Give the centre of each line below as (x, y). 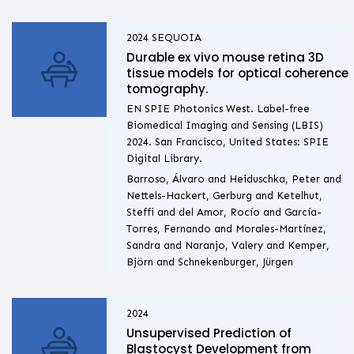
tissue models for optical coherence (237, 73)
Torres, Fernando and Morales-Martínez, (226, 229)
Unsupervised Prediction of (209, 333)
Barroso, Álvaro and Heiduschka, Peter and (233, 179)
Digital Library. (164, 159)
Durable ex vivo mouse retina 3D (225, 58)
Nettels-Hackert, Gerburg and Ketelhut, (224, 196)
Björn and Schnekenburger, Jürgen (209, 262)
